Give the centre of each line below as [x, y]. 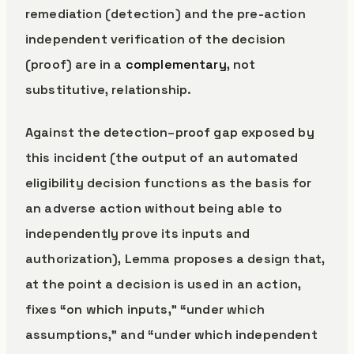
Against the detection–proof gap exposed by [170, 132]
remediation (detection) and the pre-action [166, 14]
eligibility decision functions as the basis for [169, 183]
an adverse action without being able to [154, 208]
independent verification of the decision [156, 39]
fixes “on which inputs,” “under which [145, 309]
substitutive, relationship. [109, 90]
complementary [176, 64]
